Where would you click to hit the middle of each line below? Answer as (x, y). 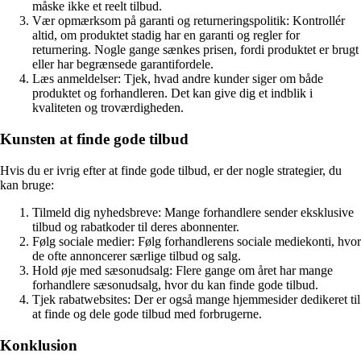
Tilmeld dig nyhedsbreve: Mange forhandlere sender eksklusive (193, 212)
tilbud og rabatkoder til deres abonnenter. (136, 226)
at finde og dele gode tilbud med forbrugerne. (147, 313)
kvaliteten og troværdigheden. (108, 108)
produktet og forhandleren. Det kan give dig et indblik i (172, 93)
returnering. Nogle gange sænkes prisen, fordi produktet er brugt (195, 50)
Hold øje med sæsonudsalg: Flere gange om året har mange (183, 270)
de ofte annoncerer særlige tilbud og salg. (137, 255)
